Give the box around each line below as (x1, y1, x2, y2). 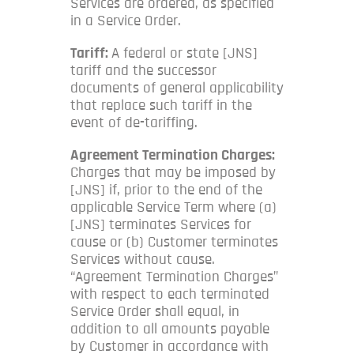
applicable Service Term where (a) (70, 199, 277, 215)
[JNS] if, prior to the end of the (70, 182, 262, 198)
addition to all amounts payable (70, 321, 269, 337)
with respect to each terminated (70, 286, 269, 302)
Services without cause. (70, 251, 215, 267)
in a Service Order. (70, 13, 181, 28)
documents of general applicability (70, 80, 284, 96)
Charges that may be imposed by (70, 164, 276, 180)
